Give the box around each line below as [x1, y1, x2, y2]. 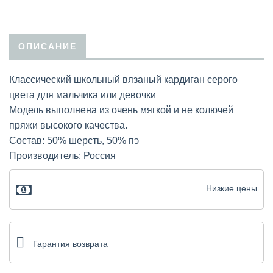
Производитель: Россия [9, 150, 116, 161]
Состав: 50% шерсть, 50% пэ [9, 135, 139, 146]
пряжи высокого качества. [9, 119, 127, 130]
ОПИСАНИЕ [18, 41, 77, 51]
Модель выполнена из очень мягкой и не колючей [9, 104, 233, 115]
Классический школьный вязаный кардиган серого [9, 74, 238, 85]
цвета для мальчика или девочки [9, 89, 156, 100]
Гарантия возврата [33, 238, 108, 249]
